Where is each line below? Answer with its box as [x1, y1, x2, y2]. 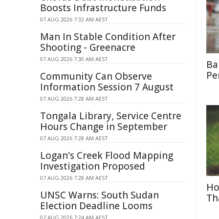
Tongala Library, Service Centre [40, 109, 181, 122]
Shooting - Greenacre [40, 41, 135, 54]
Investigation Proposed [40, 160, 145, 173]
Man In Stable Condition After [40, 30, 175, 43]
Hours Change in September [40, 120, 167, 133]
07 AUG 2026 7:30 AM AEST [40, 55, 108, 63]
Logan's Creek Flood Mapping [40, 149, 173, 162]
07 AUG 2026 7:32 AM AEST [40, 16, 108, 23]
